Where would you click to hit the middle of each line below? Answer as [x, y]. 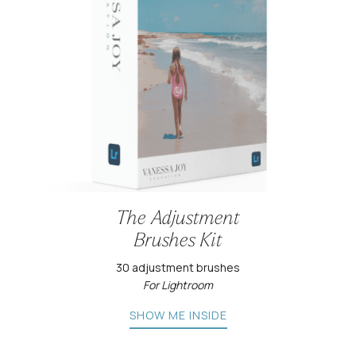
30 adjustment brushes [178, 268]
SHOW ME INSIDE [178, 315]
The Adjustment [178, 220]
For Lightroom [178, 285]
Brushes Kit [178, 242]
